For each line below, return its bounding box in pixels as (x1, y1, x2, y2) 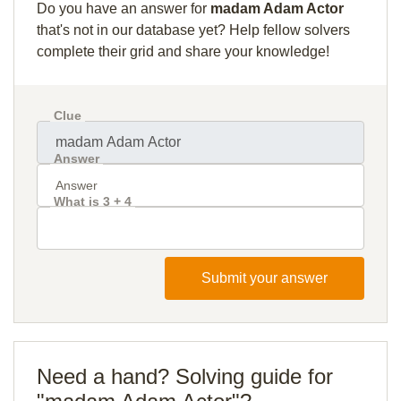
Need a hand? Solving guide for (37, 364, 333, 388)
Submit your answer (201, 270, 328, 286)
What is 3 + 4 (54, 194, 132, 209)
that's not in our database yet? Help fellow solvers (37, 22, 350, 38)
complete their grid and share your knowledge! (37, 44, 329, 59)
